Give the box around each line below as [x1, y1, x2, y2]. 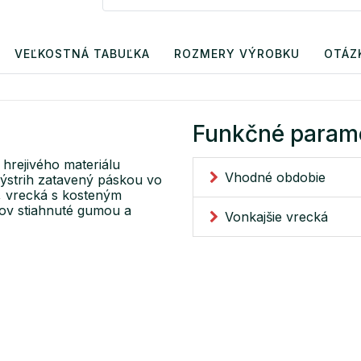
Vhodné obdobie [225, 169, 326, 186]
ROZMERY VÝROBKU [174, 47, 300, 61]
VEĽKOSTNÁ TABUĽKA [15, 47, 150, 61]
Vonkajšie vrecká [225, 209, 328, 226]
